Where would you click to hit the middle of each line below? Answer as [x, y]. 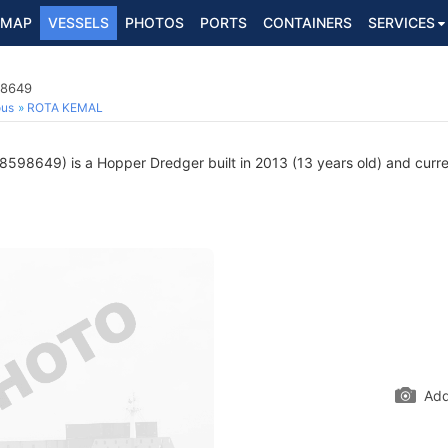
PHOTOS [154, 22]
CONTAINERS [307, 22]
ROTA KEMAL [65, 107]
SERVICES [401, 22]
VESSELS [78, 22]
